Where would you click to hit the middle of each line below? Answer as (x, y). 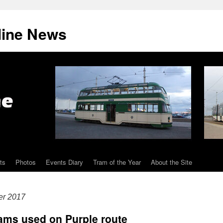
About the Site (171, 162)
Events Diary (64, 162)
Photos (26, 162)
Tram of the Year (117, 162)
